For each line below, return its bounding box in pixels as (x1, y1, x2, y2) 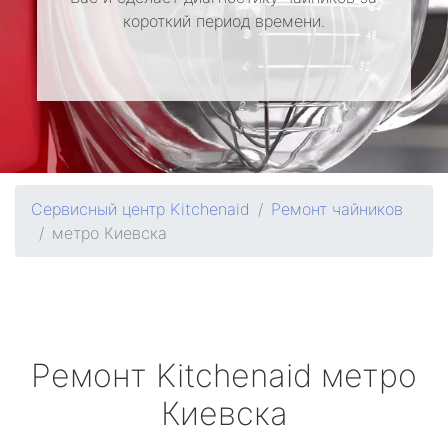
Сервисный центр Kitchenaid (31, 199, 250, 219)
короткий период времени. (122, 11, 325, 31)
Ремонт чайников (271, 199, 403, 219)
